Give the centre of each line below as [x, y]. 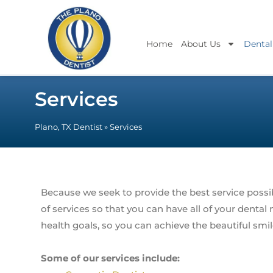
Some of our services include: [110, 258]
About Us [200, 44]
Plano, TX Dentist [69, 127]
